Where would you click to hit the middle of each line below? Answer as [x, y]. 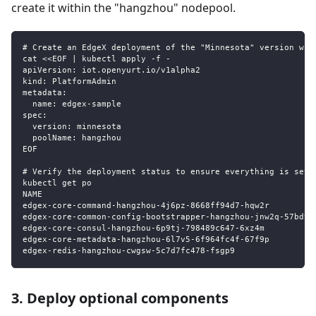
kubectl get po [57, 183]
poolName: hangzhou [72, 138]
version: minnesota [72, 126]
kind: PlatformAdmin [69, 81]
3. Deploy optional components [120, 298]
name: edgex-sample [72, 104]
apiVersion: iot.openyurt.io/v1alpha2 [111, 70]
